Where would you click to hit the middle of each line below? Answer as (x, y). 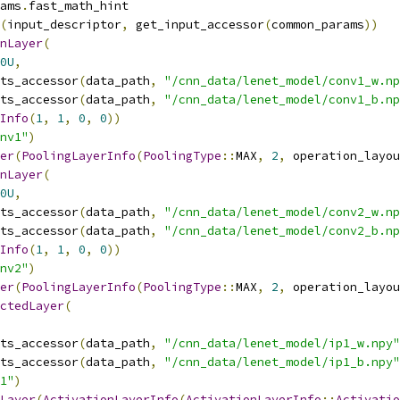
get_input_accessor (196, 25)
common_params (318, 25)
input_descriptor (64, 25)
